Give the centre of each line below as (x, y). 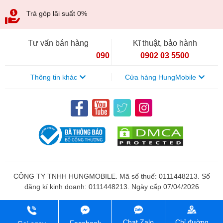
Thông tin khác (54, 77)
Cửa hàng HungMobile (161, 77)
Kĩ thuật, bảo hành (165, 43)
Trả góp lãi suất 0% (57, 13)
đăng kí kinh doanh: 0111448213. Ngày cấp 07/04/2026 (111, 187)
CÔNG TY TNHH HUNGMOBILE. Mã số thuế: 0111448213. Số (111, 176)
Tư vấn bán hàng (58, 43)
